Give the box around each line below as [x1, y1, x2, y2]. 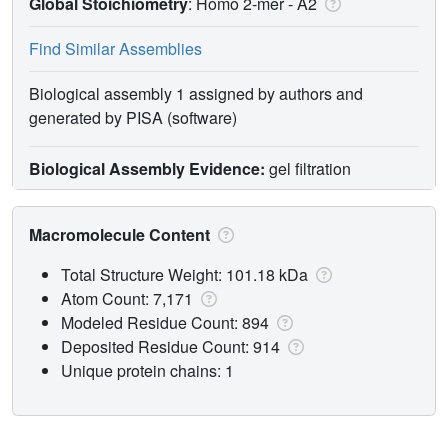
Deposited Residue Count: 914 [61, 334, 284, 358]
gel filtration [265, 156, 351, 180]
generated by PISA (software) [29, 105, 237, 129]
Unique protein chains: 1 [61, 358, 234, 382]
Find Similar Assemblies [29, 36, 202, 60]
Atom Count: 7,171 [61, 286, 197, 310]
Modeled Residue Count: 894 [61, 310, 273, 334]
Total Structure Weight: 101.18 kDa [61, 262, 312, 286]
